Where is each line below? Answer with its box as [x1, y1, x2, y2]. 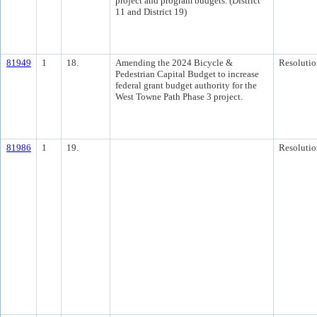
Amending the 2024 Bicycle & [115, 57, 233, 68]
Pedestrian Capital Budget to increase [115, 69, 259, 79]
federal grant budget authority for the [115, 80, 257, 91]
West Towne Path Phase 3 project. [115, 91, 243, 102]
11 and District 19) [115, 6, 187, 17]
